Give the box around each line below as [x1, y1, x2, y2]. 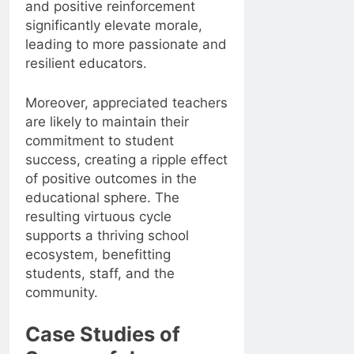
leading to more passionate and [25, 36, 227, 53]
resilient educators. [25, 55, 147, 72]
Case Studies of [25, 322, 180, 347]
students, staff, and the [25, 265, 175, 281]
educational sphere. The [25, 189, 179, 205]
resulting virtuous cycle [25, 208, 171, 224]
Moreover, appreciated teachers [25, 94, 228, 111]
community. [25, 284, 98, 300]
